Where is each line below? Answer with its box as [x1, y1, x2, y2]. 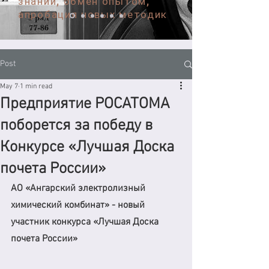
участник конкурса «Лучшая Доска [11, 216, 161, 228]
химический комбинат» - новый [11, 199, 147, 211]
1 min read [20, 82, 52, 91]
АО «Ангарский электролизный [11, 183, 148, 195]
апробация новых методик [18, 8, 168, 20]
